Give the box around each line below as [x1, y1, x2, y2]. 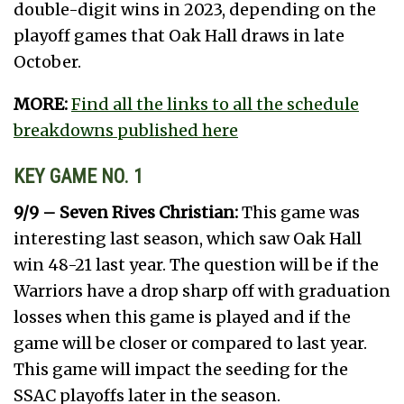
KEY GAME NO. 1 [14, 164, 143, 188]
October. [14, 50, 81, 72]
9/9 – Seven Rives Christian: [14, 202, 238, 224]
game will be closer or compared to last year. [14, 333, 367, 354]
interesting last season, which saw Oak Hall [14, 228, 362, 250]
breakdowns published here [14, 119, 238, 141]
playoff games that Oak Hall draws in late [14, 24, 344, 46]
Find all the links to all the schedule [71, 93, 359, 115]
